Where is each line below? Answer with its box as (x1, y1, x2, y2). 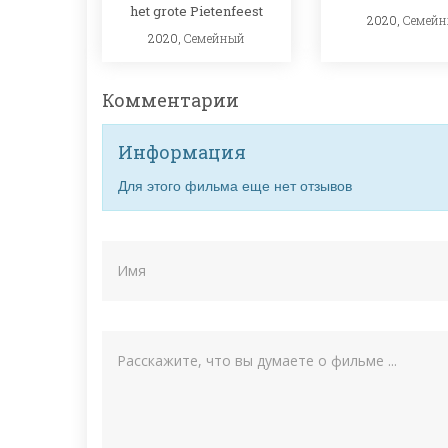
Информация (118, 140, 246, 165)
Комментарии (102, 88, 239, 113)
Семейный (184, 29, 245, 46)
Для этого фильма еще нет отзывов (118, 175, 352, 196)
